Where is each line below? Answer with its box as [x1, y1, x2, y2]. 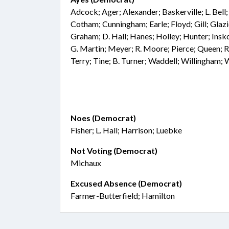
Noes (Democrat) [71, 113, 136, 123]
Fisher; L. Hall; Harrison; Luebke [71, 125, 182, 135]
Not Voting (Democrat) [71, 146, 157, 155]
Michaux [71, 158, 101, 168]
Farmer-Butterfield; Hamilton [71, 191, 175, 200]
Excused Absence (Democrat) [71, 178, 182, 188]
